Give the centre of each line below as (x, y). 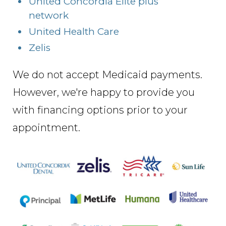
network (49, 16)
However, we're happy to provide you (104, 93)
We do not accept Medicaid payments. (107, 75)
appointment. (46, 128)
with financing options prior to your (100, 110)
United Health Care (74, 32)
